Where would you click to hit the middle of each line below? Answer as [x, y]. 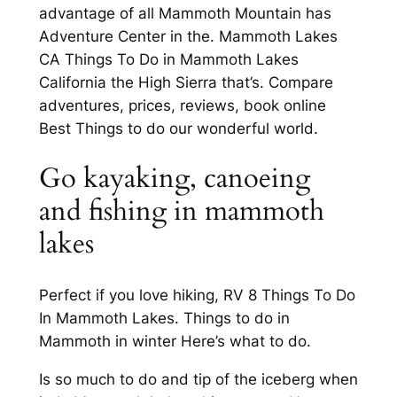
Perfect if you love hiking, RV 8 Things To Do [197, 296]
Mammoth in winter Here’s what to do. [175, 342]
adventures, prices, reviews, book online [182, 105]
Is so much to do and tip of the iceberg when [198, 379]
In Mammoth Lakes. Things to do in [164, 319]
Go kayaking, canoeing [174, 179]
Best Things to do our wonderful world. [178, 128]
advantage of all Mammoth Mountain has [185, 13]
